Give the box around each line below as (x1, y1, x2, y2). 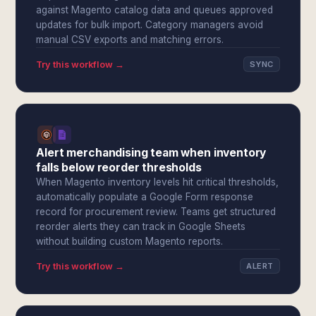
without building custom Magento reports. (36, 236, 224, 247)
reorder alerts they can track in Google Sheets (36, 221, 246, 232)
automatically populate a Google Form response (36, 191, 254, 202)
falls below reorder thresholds (36, 161, 202, 174)
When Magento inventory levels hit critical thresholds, (36, 176, 279, 188)
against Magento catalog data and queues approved (36, 4, 274, 16)
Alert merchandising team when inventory (36, 146, 267, 159)
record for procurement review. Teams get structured (36, 206, 276, 217)
